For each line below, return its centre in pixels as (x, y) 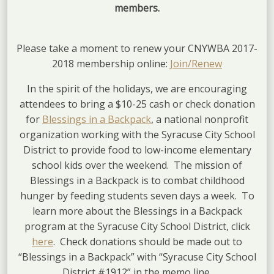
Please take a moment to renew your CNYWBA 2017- (137, 48)
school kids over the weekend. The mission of (137, 165)
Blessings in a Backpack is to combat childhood (137, 180)
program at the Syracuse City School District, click (137, 226)
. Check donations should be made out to (148, 241)
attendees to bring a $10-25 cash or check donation (137, 104)
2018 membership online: (111, 63)
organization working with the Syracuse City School (137, 134)
